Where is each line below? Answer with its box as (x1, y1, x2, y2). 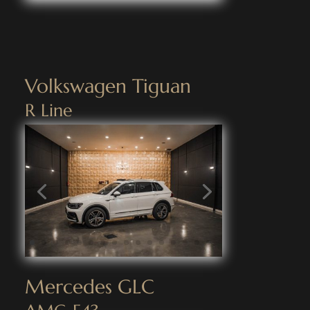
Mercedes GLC (24, 274, 154, 299)
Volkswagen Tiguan (24, 74, 191, 99)
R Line (24, 100, 73, 122)
